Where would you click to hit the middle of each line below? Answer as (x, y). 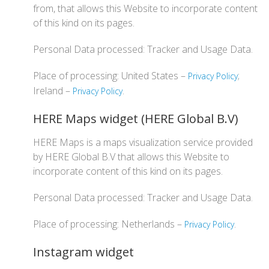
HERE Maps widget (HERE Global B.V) (136, 119)
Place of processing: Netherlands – (109, 224)
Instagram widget (83, 252)
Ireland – (53, 91)
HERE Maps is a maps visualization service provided (143, 142)
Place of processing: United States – (110, 76)
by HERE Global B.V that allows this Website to (131, 157)
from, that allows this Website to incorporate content (145, 8)
